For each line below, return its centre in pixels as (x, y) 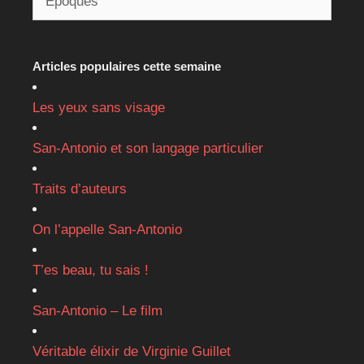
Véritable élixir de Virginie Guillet (132, 352)
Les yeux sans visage (99, 108)
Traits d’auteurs (80, 189)
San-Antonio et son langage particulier (148, 149)
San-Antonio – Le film (97, 311)
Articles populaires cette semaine (127, 67)
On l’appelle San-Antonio (107, 230)
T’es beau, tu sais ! (91, 271)
